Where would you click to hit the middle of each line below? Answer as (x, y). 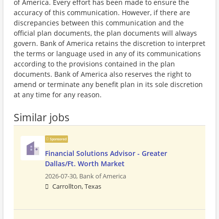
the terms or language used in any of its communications (107, 54)
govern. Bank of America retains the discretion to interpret (109, 43)
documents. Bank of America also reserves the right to (102, 74)
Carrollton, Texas (77, 186)
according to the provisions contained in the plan (94, 64)
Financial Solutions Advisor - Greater (106, 153)
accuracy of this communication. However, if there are (102, 12)
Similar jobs (42, 117)
